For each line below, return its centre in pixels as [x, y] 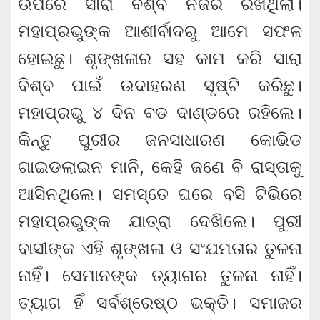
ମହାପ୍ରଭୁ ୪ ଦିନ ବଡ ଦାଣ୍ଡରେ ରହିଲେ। [160, 112]
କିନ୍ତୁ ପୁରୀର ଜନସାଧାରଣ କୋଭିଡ [160, 139]
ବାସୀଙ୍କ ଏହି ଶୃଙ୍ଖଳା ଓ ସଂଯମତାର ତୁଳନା [160, 248]
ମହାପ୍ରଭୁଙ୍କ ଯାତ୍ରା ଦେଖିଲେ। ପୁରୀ [160, 221]
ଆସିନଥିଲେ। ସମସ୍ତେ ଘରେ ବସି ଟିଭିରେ [160, 194]
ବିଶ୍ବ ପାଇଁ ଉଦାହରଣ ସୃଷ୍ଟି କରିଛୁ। [160, 85]
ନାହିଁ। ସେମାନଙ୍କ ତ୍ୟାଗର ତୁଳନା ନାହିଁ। [160, 275]
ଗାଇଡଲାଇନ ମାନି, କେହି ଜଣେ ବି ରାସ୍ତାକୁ [160, 166]
